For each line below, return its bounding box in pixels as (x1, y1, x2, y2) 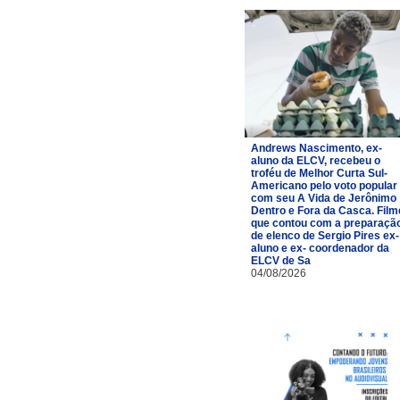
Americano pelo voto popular (251, 179, 397, 192)
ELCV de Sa (251, 254, 311, 267)
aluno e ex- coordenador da (251, 241, 389, 254)
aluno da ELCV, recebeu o (251, 154, 380, 167)
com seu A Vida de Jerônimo (251, 191, 396, 204)
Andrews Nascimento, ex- (251, 141, 382, 154)
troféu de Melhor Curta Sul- (251, 166, 387, 179)
